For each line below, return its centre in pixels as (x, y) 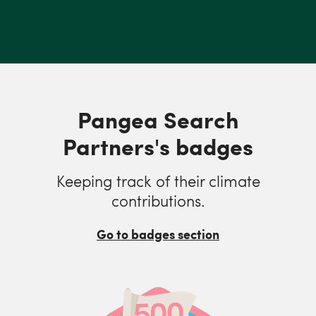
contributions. (158, 200)
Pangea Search (158, 119)
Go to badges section (158, 234)
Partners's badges (158, 146)
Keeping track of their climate (158, 181)
